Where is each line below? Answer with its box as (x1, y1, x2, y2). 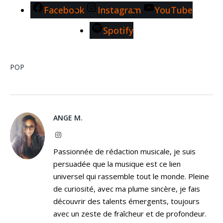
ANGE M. (53, 113, 83, 123)
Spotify (103, 24, 133, 37)
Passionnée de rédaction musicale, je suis (53, 146, 196, 157)
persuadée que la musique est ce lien (53, 159, 181, 169)
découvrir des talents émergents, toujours (53, 196, 200, 207)
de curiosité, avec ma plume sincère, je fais (53, 184, 200, 194)
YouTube (155, 3, 193, 16)
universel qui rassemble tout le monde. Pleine (53, 171, 209, 182)
